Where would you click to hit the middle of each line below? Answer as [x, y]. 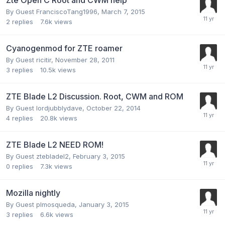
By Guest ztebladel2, [39, 156]
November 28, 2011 [85, 60]
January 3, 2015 [104, 204]
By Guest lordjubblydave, [46, 108]
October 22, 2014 [114, 108]
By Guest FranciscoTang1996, [54, 11]
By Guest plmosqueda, [42, 204]
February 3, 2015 [99, 156]
